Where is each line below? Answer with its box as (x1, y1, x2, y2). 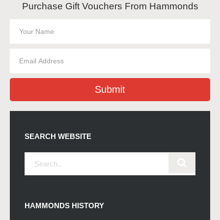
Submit (95, 83, 125, 95)
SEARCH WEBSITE (25, 132, 91, 140)
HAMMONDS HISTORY (25, 201, 104, 210)
